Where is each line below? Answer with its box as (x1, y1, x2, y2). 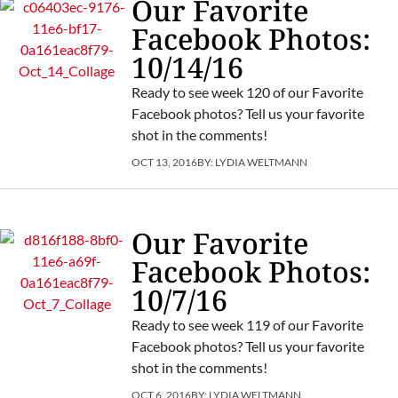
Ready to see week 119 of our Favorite (131, 315, 363, 333)
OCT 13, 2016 (131, 155, 197, 169)
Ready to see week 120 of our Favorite (131, 83, 363, 100)
